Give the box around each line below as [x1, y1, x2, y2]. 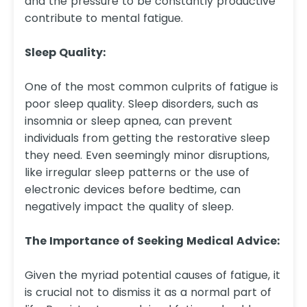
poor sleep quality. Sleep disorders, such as [25, 96, 258, 112]
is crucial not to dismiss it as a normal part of [25, 284, 271, 301]
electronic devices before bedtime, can [25, 182, 241, 198]
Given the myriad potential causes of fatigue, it [25, 267, 280, 284]
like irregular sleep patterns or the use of [25, 164, 249, 181]
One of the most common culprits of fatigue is [25, 79, 278, 95]
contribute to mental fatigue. [25, 10, 183, 27]
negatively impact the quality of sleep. [25, 199, 234, 215]
